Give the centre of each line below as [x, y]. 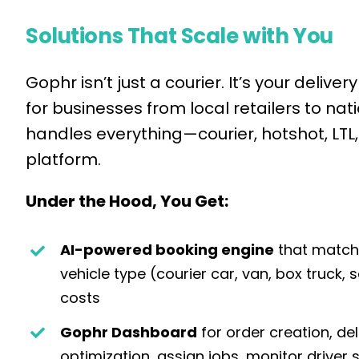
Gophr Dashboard [129, 332]
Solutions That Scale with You [179, 36]
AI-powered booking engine [167, 250]
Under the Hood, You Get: [127, 202]
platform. [63, 160]
